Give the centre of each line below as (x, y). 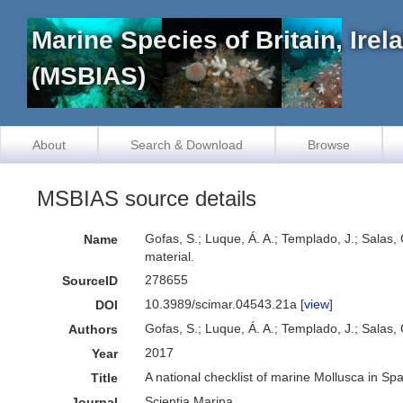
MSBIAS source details (147, 198)
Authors (94, 329)
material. (170, 256)
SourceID (90, 281)
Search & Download (187, 145)
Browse (329, 145)
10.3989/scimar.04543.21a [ (225, 304)
